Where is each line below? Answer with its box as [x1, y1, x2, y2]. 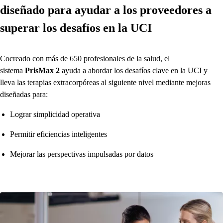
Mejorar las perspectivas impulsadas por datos [10, 150, 153, 158]
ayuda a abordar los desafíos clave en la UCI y [60, 66, 208, 75]
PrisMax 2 [25, 66, 60, 75]
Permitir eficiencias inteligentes [10, 130, 107, 138]
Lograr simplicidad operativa [10, 110, 100, 118]
